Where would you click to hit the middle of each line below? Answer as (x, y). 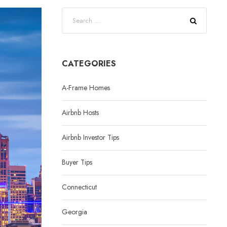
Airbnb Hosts (80, 112)
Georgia (74, 212)
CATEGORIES (89, 64)
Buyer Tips (77, 162)
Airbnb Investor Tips (90, 137)
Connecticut (79, 187)
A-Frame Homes (86, 88)
